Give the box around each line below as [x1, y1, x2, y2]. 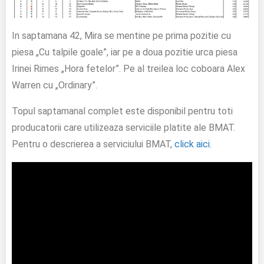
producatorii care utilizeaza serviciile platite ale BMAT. [12, 122, 235, 134]
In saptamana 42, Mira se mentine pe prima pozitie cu [12, 30, 231, 42]
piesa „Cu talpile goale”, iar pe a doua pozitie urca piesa [12, 47, 237, 58]
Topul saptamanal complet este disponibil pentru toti [12, 105, 233, 117]
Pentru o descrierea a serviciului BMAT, [12, 138, 174, 150]
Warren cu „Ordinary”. [12, 80, 97, 91]
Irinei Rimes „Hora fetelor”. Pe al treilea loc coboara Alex [12, 63, 245, 75]
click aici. [174, 138, 212, 150]
